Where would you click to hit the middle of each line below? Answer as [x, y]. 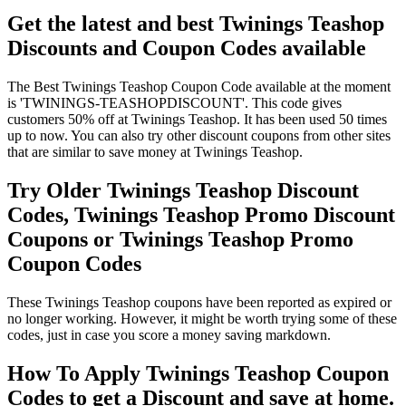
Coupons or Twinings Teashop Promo [180, 240]
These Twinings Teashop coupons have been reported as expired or [199, 303]
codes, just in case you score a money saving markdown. [169, 335]
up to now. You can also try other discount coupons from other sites [199, 136]
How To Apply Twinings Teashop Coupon [198, 374]
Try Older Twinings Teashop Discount [183, 191]
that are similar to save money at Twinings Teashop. [155, 152]
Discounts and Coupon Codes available [187, 48]
